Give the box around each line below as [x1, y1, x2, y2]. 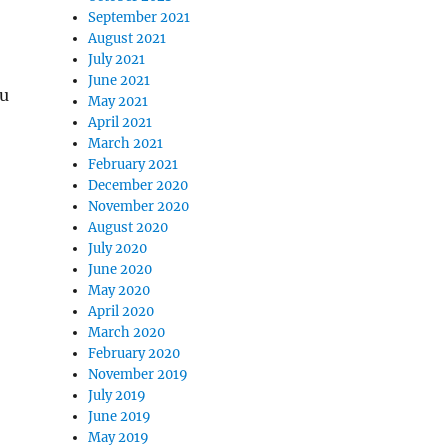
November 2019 [88, 366, 189, 383]
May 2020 [88, 282, 151, 299]
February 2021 [88, 156, 179, 173]
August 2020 [88, 219, 169, 236]
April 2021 [88, 114, 153, 131]
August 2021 [88, 30, 167, 47]
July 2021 [88, 51, 146, 68]
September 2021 [88, 9, 191, 26]
